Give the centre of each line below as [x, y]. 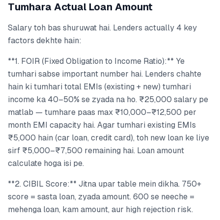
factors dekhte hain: [45, 40]
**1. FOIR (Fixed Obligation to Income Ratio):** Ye [96, 61]
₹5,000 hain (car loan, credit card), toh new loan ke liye [109, 137]
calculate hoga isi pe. [46, 163]
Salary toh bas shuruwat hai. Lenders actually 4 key [102, 27]
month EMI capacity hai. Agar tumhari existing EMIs [102, 125]
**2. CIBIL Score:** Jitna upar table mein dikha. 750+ [105, 184]
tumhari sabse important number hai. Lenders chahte [105, 74]
